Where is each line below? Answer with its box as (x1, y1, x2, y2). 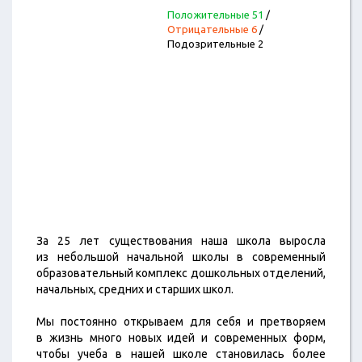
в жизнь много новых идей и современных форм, (36, 331, 326, 344)
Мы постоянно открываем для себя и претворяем (36, 315, 326, 328)
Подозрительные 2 (166, 38, 263, 49)
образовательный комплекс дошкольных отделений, (36, 267, 326, 280)
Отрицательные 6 (166, 23, 257, 35)
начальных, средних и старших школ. (36, 283, 234, 296)
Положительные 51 (166, 9, 263, 20)
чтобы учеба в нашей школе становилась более (36, 347, 326, 360)
